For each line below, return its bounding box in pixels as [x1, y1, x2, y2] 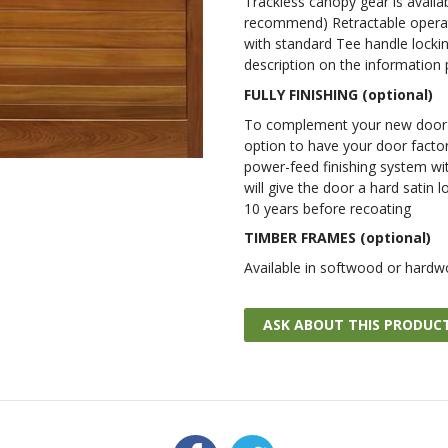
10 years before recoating [244, 198, 411, 218]
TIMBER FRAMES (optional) [244, 228, 431, 248]
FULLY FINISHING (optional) [244, 84, 433, 104]
